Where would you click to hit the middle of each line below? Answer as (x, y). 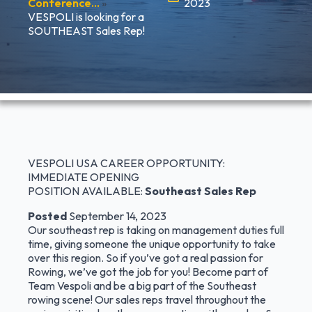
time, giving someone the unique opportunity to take (152, 244)
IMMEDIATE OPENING (84, 177)
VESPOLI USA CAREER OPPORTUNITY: (126, 163)
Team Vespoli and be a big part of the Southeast (142, 286)
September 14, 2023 (118, 216)
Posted (48, 216)
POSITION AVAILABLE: (86, 191)
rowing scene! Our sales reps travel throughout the (147, 299)
